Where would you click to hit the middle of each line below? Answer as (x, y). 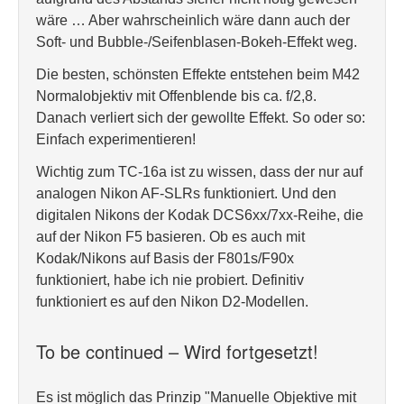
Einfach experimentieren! (116, 139)
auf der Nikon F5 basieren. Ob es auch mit (170, 237)
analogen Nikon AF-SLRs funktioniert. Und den (186, 193)
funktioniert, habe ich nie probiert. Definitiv (170, 280)
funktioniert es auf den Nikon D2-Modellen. (172, 302)
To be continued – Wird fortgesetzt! (177, 351)
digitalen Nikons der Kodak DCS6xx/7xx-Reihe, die (200, 215)
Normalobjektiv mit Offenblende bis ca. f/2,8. (176, 96)
